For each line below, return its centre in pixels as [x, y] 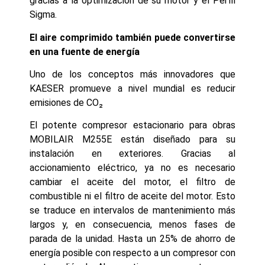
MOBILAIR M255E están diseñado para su [132, 140]
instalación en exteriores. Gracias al [132, 154]
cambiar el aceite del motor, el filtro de [132, 182]
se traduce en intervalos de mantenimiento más [132, 211]
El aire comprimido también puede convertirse [132, 37]
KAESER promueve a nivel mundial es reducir [132, 89]
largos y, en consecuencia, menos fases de [132, 225]
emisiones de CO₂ [66, 103]
